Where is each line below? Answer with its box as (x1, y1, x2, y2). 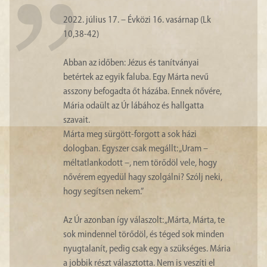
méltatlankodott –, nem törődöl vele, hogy (63, 159, 217, 168)
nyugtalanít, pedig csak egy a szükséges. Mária (63, 244, 231, 254)
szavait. (63, 116, 90, 125)
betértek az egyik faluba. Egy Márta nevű (63, 73, 209, 82)
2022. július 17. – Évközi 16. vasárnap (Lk (63, 15, 211, 25)
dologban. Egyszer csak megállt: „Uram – (63, 144, 208, 154)
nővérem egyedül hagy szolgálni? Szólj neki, (63, 173, 222, 182)
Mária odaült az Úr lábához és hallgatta (63, 101, 204, 111)
